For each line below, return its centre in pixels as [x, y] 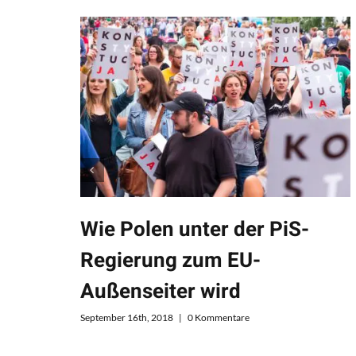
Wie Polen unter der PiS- [194, 230]
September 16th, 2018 [126, 317]
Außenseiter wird [160, 292]
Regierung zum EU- [170, 261]
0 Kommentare [218, 317]
